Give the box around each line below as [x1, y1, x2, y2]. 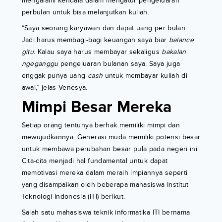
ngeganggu [21, 59, 58, 68]
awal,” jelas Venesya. [21, 83, 88, 92]
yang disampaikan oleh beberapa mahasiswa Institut [21, 180, 189, 189]
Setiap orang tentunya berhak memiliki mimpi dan [21, 121, 180, 130]
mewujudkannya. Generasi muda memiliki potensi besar [21, 133, 201, 142]
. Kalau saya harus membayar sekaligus [33, 48, 162, 56]
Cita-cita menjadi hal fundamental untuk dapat [21, 157, 168, 166]
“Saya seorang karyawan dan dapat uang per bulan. [21, 24, 187, 33]
